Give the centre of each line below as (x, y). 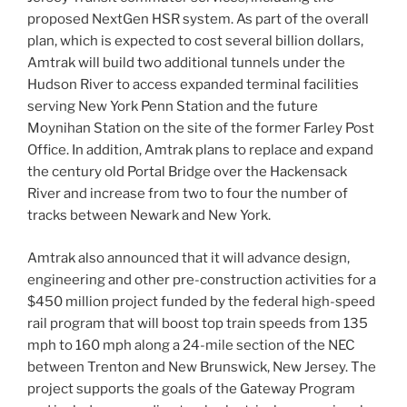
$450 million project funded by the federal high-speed (201, 301)
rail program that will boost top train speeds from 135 (198, 323)
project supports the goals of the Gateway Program (191, 388)
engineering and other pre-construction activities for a (202, 279)
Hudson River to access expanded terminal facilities (193, 85)
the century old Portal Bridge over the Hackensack (187, 172)
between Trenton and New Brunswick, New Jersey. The (202, 367)
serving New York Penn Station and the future (173, 107)
